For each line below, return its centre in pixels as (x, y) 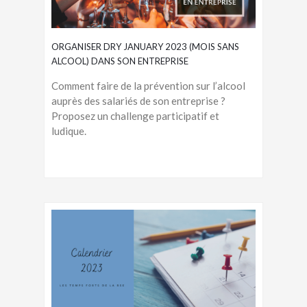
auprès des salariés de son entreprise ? (138, 100)
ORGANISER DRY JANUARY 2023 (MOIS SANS (145, 46)
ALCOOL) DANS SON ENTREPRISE (120, 61)
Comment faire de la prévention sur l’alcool (148, 85)
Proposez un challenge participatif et (135, 115)
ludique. (69, 131)
